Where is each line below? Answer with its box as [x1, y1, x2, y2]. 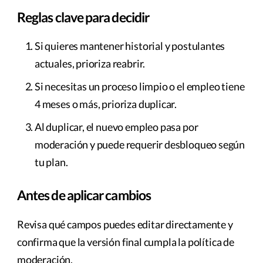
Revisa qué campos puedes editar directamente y [17, 217, 233, 231]
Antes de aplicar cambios [17, 187, 151, 204]
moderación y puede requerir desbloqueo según [35, 138, 245, 151]
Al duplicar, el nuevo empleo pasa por [35, 120, 198, 134]
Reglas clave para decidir [17, 8, 149, 25]
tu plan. [35, 156, 68, 169]
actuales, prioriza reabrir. [35, 57, 146, 70]
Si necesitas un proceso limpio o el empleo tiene [35, 80, 245, 93]
